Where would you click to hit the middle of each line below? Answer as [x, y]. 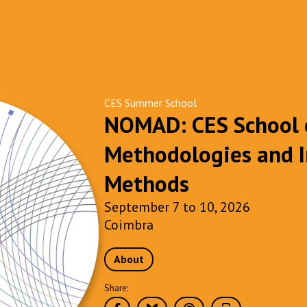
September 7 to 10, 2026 [177, 207]
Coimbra [129, 225]
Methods [147, 183]
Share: [116, 288]
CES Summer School [151, 103]
